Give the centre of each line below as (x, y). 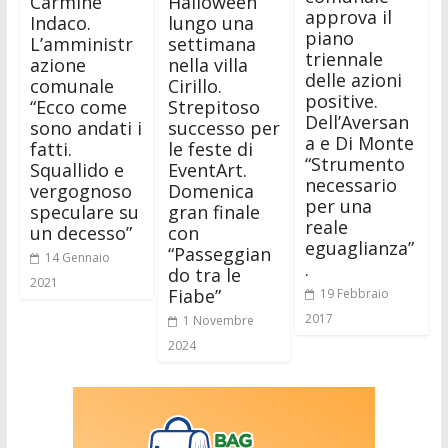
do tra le (204, 275)
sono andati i (85, 128)
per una (339, 205)
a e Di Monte (360, 142)
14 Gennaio (77, 258)
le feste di (210, 149)
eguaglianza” (360, 247)
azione (57, 65)
